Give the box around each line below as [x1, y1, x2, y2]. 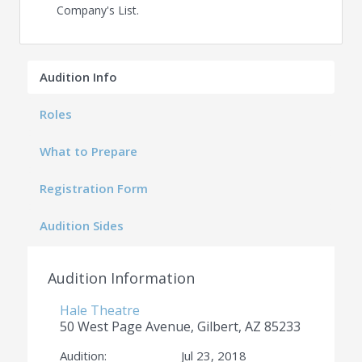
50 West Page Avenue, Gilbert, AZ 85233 [60, 318, 301, 336]
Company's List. [57, 2, 140, 19]
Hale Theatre [60, 301, 141, 320]
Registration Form [40, 180, 149, 197]
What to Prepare [40, 143, 138, 160]
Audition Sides [40, 217, 124, 234]
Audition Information [48, 268, 196, 288]
